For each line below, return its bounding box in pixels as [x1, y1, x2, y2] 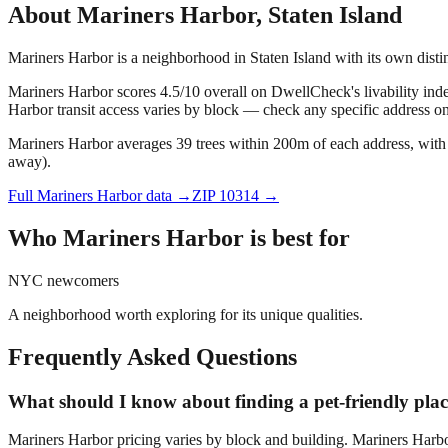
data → [142, 187, 192, 205]
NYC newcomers [8, 271, 119, 289]
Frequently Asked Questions [8, 343, 297, 370]
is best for [244, 224, 350, 251]
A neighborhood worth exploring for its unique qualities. [8, 305, 363, 323]
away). [8, 153, 51, 171]
